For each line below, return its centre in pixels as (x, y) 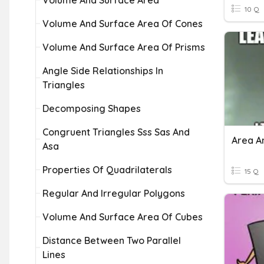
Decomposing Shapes (92, 108)
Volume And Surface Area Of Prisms (124, 47)
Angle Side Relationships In (103, 71)
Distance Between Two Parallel (112, 240)
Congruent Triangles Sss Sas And (116, 132)
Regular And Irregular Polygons (114, 193)
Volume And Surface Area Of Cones (123, 24)
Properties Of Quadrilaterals (107, 170)
